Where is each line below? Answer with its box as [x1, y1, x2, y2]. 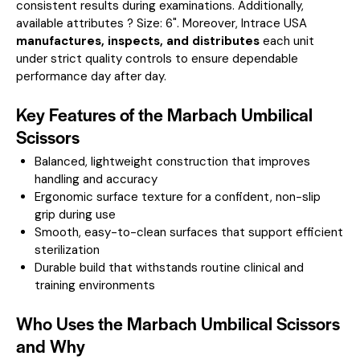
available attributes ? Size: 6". [16, 15, 179, 32]
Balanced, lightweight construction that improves [34, 153, 310, 170]
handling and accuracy [34, 171, 157, 188]
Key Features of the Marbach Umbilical [16, 102, 313, 127]
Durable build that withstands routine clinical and [34, 260, 304, 276]
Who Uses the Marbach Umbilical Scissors [16, 311, 340, 336]
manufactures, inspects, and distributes [16, 33, 260, 50]
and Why [16, 333, 85, 358]
